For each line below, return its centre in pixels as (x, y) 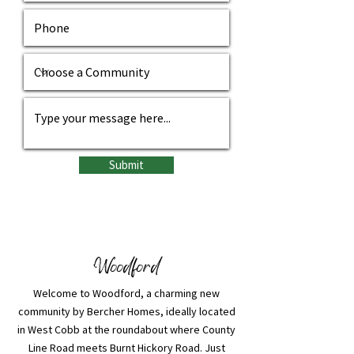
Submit (126, 165)
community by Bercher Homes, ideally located (126, 311)
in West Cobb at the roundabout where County (126, 330)
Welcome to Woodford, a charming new (126, 293)
